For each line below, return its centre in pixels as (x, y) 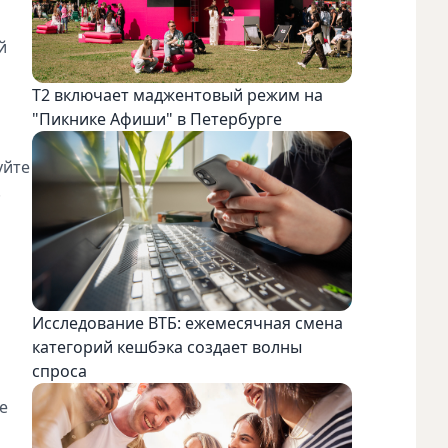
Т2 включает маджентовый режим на (177, 94)
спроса (61, 370)
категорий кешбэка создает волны (167, 346)
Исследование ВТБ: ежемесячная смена (187, 322)
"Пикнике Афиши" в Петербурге (157, 118)
